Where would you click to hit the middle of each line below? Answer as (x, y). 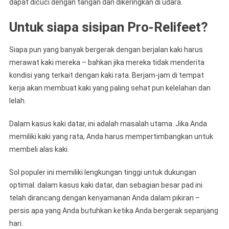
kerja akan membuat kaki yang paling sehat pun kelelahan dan (110, 88)
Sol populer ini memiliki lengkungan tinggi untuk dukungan (102, 173)
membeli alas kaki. (39, 150)
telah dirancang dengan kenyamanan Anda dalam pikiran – (104, 198)
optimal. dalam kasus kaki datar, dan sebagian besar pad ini (106, 185)
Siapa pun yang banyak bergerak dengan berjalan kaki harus (106, 50)
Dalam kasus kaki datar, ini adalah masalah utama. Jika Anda (108, 124)
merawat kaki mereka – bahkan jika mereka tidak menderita (107, 63)
